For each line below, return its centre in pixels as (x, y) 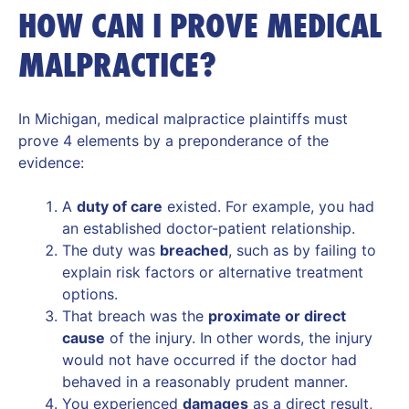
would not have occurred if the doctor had (210, 359)
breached (194, 250)
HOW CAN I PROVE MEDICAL (200, 26)
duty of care (120, 206)
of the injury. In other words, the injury (239, 337)
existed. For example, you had (268, 206)
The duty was (111, 250)
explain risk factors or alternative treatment (213, 272)
